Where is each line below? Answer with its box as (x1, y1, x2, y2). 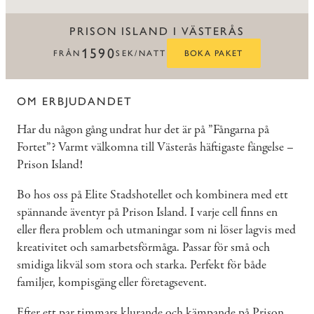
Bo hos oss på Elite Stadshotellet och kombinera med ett (17, 186, 288, 204)
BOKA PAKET (184, 48, 243, 59)
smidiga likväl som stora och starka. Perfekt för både (17, 256, 266, 274)
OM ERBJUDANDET (17, 94, 132, 108)
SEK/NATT (116, 48, 167, 59)
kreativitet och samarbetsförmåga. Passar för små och (17, 238, 270, 257)
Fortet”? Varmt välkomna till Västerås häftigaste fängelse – (17, 138, 294, 156)
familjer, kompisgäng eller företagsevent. (17, 273, 207, 292)
